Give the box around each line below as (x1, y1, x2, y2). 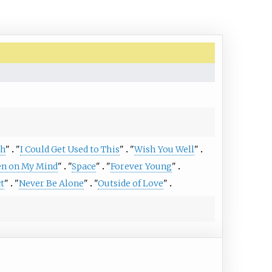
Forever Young (110, 160, 172, 172)
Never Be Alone (18, 177, 84, 189)
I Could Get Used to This (19, 143, 120, 155)
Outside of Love (97, 177, 163, 189)
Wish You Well (134, 143, 194, 155)
